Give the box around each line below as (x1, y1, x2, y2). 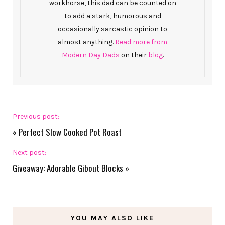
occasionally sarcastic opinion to (58, 25, 167, 34)
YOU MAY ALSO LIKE (71, 214, 154, 223)
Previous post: (13, 112, 59, 121)
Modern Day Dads (61, 51, 120, 60)
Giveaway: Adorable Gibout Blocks (13, 162, 123, 175)
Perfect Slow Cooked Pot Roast (19, 126, 122, 139)
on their (119, 51, 148, 60)
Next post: (13, 148, 46, 157)
